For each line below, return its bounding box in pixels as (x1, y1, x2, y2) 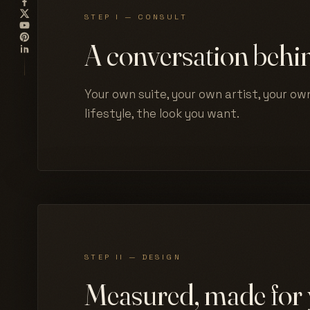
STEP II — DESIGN (84, 252, 182, 262)
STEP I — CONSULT (84, 12, 188, 22)
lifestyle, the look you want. (84, 106, 239, 122)
